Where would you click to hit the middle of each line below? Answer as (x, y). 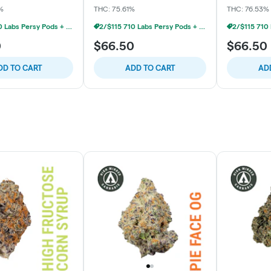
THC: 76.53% (248, 8)
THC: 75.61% (114, 8)
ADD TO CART (150, 67)
